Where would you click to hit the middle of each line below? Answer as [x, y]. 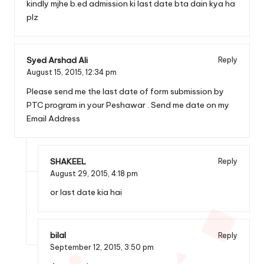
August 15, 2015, [56, 72]
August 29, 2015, [81, 173]
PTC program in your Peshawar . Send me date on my [128, 105]
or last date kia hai [86, 192]
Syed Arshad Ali [57, 60]
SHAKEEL [68, 161]
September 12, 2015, [87, 247]
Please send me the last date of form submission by [125, 91]
